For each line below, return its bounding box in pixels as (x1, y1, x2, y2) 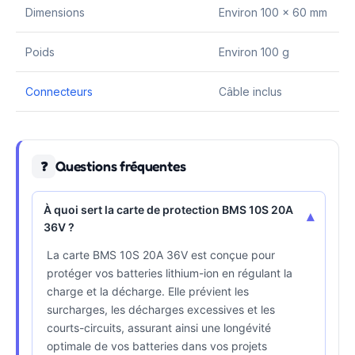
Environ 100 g (219, 45, 289, 59)
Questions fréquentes (55, 158, 186, 175)
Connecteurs (25, 85, 93, 99)
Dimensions (25, 6, 85, 20)
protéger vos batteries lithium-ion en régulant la (47, 266, 292, 281)
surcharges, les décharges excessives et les (47, 303, 275, 317)
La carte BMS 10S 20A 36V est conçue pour (47, 248, 275, 262)
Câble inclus (219, 85, 282, 99)
